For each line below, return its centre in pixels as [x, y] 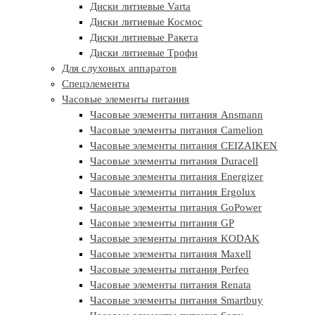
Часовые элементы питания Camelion [177, 130]
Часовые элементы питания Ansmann [177, 115]
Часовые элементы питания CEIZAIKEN [184, 146]
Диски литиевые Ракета [144, 38]
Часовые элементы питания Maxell [171, 254]
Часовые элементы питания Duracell [174, 161]
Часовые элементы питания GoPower [176, 208]
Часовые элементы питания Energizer [177, 177]
